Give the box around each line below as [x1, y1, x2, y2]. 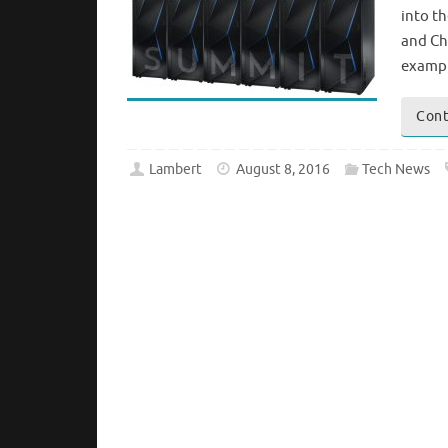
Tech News [361, 161, 430, 179]
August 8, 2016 [236, 161, 331, 179]
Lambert [149, 161, 203, 179]
